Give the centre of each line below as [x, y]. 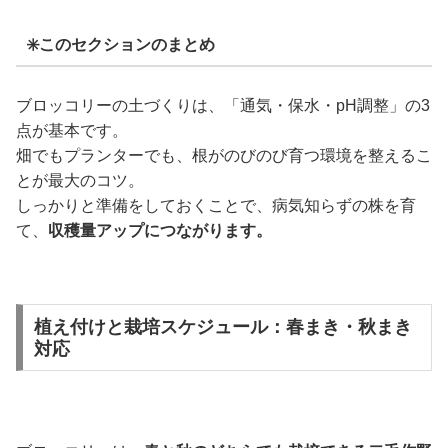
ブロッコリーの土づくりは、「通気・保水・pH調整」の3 [223, 105]
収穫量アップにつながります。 [160, 230]
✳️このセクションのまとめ [120, 45]
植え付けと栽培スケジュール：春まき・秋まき [222, 326]
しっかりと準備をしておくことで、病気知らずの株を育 [216, 205]
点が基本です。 [72, 130]
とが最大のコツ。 [80, 180]
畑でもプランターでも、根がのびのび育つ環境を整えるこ [224, 155]
